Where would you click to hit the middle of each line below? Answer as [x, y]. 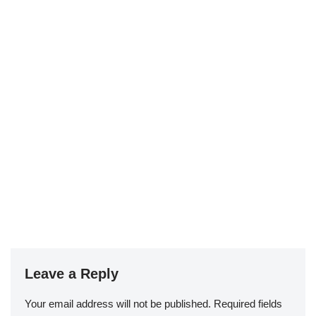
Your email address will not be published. [118, 304]
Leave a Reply [72, 274]
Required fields [248, 304]
